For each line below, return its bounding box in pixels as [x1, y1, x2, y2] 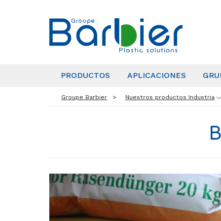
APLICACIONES [127, 70, 186, 80]
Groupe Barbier [61, 93, 108, 101]
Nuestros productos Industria [125, 93, 215, 101]
